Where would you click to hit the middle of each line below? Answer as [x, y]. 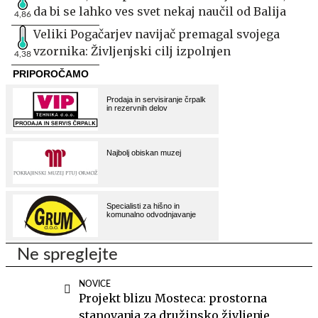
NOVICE [95, 284]
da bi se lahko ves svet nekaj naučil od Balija [160, 11]
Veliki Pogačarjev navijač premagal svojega [157, 34]
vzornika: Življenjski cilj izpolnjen [132, 51]
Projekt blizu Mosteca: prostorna [173, 298]
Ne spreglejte [67, 254]
